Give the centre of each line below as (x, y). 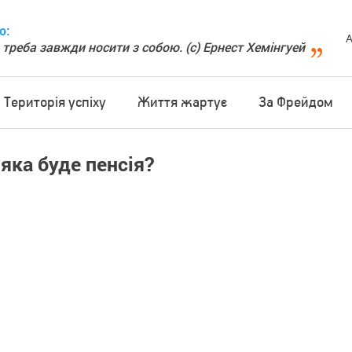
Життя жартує (182, 103)
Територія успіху (55, 103)
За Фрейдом (296, 103)
